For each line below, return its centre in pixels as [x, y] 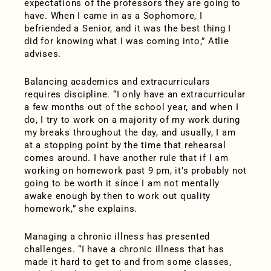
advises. [43, 54]
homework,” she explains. [81, 209]
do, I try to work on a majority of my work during [132, 120]
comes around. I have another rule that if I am [126, 158]
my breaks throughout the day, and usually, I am [130, 133]
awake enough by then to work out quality [117, 196]
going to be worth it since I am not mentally [122, 184]
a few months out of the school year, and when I [132, 107]
